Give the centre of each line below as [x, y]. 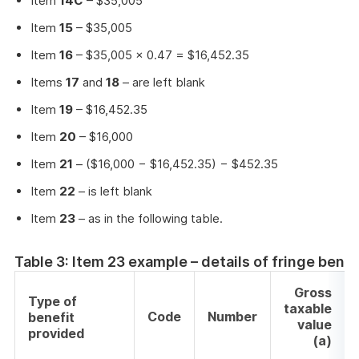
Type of [52, 302]
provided [56, 334]
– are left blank [162, 83]
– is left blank [114, 192]
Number [232, 317]
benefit [51, 318]
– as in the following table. [149, 219]
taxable [308, 309]
